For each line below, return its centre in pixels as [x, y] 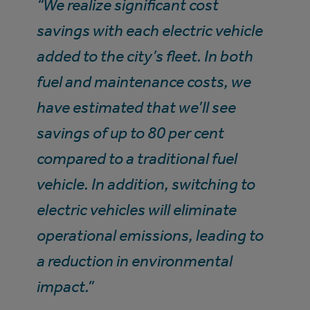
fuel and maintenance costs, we [144, 81]
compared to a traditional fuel [137, 158]
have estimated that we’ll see [136, 107]
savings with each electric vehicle [149, 30]
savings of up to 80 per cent [130, 133]
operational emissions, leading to [150, 235]
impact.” [65, 286]
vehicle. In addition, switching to [146, 184]
